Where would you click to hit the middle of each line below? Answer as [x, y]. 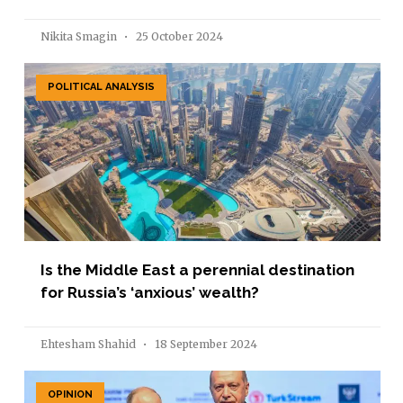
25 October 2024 [178, 36]
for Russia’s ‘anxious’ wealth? [150, 292]
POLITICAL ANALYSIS [102, 87]
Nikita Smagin [80, 36]
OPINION [71, 395]
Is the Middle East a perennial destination [197, 269]
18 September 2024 [205, 344]
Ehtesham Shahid [90, 344]
